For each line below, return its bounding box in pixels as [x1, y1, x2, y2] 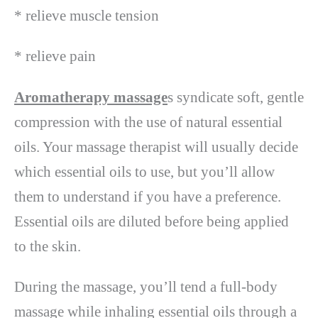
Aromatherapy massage [14, 88, 168, 106]
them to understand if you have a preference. [14, 187, 281, 205]
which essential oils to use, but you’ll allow [14, 163, 275, 180]
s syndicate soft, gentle [168, 88, 304, 106]
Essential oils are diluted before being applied [14, 212, 289, 230]
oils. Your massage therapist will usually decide [14, 138, 298, 155]
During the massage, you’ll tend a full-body [14, 278, 278, 296]
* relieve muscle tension [14, 6, 159, 24]
